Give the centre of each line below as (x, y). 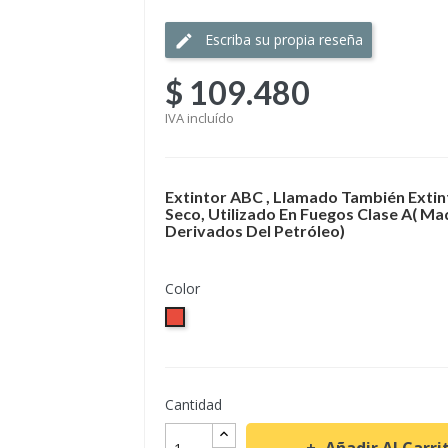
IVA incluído (199, 118)
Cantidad (193, 404)
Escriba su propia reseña (284, 39)
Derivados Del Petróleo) (255, 230)
